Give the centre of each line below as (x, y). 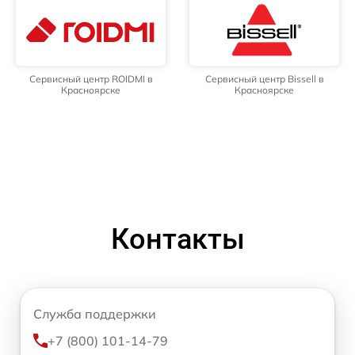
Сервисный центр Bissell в (264, 78)
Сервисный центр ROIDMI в (91, 78)
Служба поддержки (95, 313)
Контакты (177, 239)
